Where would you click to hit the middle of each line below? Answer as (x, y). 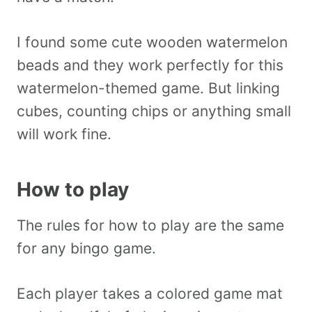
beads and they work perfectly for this (150, 65)
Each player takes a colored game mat (150, 294)
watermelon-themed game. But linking (148, 88)
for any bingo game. (86, 249)
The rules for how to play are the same (150, 226)
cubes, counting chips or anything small (154, 111)
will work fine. (64, 134)
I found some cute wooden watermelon (152, 42)
